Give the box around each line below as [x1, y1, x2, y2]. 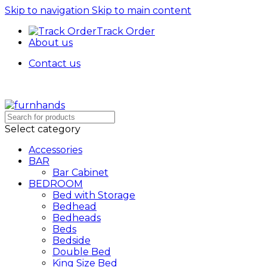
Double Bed [52, 246, 111, 257]
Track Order [97, 26, 155, 37]
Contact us [29, 58, 80, 69]
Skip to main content [92, 5, 191, 16]
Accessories [29, 144, 82, 156]
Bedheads [52, 212, 101, 223]
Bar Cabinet [52, 167, 108, 178]
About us [29, 37, 73, 48]
